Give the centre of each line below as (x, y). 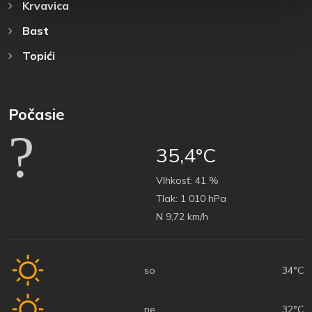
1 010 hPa (202, 198)
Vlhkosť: (174, 180)
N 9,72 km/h (182, 216)
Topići (37, 55)
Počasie (37, 114)
